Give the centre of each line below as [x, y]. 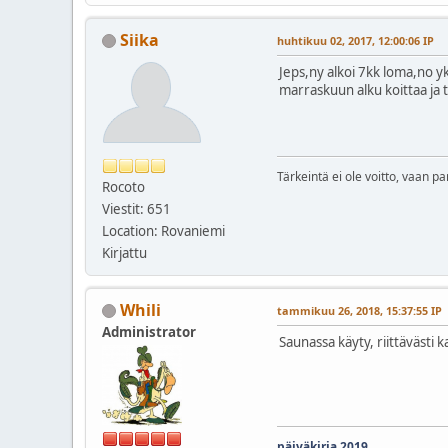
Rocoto [123, 186]
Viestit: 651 [136, 208]
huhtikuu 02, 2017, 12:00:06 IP [355, 40]
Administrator [149, 331]
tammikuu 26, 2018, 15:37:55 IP [359, 310]
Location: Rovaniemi [163, 230]
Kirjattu [124, 252]
